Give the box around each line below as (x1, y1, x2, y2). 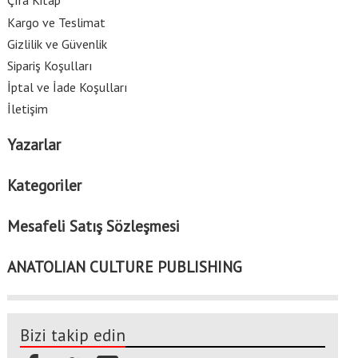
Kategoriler (6, 175, 82, 196)
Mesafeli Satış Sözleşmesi (6, 215, 180, 236)
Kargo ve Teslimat (6, 14, 105, 30)
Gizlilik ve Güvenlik (6, 35, 107, 52)
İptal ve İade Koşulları (6, 79, 128, 96)
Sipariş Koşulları (6, 58, 93, 74)
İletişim (6, 101, 48, 117)
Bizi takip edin (19, 324, 125, 347)
